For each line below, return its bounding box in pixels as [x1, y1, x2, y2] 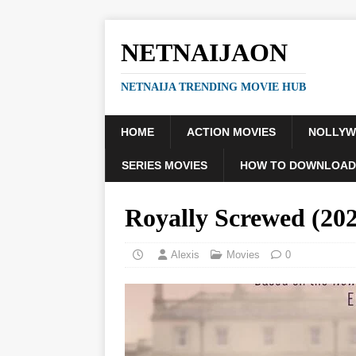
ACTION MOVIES [187, 126, 276, 138]
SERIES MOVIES [122, 159, 207, 172]
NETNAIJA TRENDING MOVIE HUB [121, 81, 306, 93]
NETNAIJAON [121, 38, 288, 67]
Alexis [171, 249, 199, 261]
